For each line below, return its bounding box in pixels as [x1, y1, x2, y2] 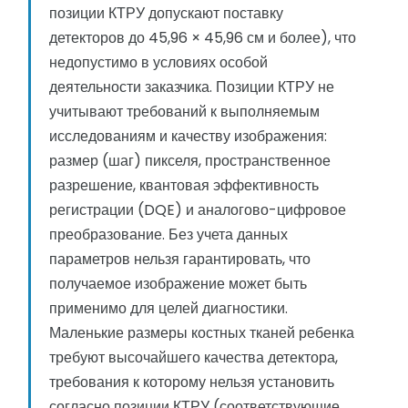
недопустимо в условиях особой [49, 52, 268, 74]
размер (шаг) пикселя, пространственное [49, 150, 331, 172]
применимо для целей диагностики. [49, 298, 288, 320]
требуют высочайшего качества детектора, [49, 347, 338, 369]
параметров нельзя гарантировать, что [49, 249, 311, 270]
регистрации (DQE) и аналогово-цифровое [49, 199, 346, 221]
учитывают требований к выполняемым [49, 101, 320, 123]
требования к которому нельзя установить [49, 372, 334, 393]
